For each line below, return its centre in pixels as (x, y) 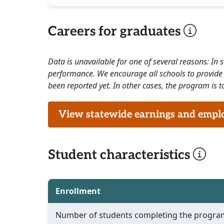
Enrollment (78, 191)
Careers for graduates (116, 32)
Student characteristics (120, 155)
